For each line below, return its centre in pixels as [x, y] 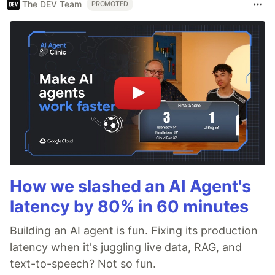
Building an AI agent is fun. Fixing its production [134, 230]
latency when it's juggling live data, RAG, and [126, 247]
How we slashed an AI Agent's [130, 186]
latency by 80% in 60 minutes [129, 206]
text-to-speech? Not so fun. [83, 263]
